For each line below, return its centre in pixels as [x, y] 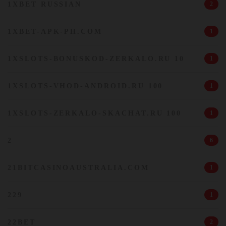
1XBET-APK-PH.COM [55, 32]
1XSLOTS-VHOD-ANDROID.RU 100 [86, 86]
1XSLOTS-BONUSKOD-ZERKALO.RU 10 [96, 59]
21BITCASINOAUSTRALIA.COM [78, 168]
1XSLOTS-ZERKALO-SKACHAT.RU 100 [95, 113]
